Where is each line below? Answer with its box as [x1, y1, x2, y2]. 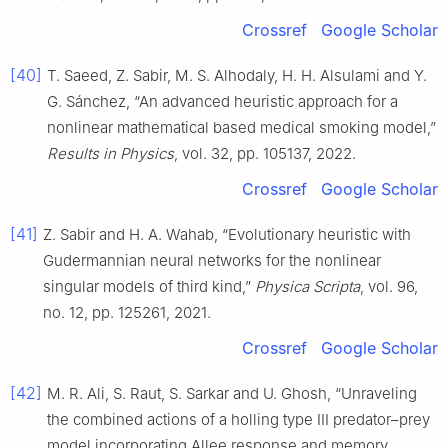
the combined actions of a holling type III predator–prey [47, 410, 430, 430]
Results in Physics [47, 144, 174, 164]
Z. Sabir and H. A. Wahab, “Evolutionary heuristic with [43, 225, 411, 245]
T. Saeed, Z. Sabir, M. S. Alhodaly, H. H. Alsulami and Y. [47, 66, 427, 86]
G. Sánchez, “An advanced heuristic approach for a [47, 92, 398, 112]
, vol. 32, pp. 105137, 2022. [174, 144, 356, 164]
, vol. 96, [360, 277, 418, 297]
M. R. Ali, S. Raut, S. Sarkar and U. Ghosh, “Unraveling [47, 384, 417, 404]
